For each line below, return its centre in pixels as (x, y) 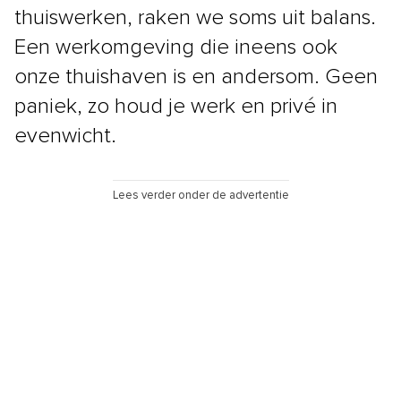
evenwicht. (65, 136)
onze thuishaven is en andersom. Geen (196, 77)
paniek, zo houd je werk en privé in (176, 106)
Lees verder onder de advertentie (200, 195)
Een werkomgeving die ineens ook (176, 47)
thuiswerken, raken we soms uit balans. (195, 17)
